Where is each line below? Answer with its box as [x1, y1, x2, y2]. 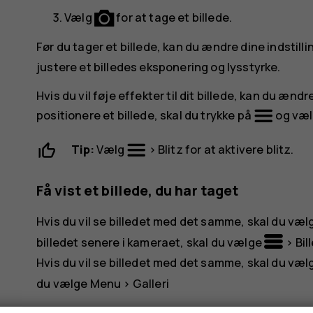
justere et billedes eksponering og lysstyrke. [36, 59, 281, 75]
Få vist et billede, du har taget [36, 181, 239, 201]
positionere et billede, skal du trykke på [36, 106, 254, 123]
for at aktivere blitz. [182, 140, 294, 157]
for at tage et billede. [114, 8, 233, 25]
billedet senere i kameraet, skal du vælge [36, 233, 265, 250]
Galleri [132, 275, 169, 291]
